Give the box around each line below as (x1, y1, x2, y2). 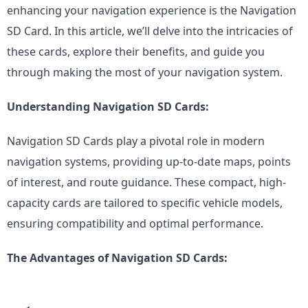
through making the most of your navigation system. (7, 65, 283, 80)
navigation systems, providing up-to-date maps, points (7, 154, 291, 169)
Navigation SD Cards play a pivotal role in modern (7, 133, 265, 148)
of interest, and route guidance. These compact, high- (7, 175, 286, 190)
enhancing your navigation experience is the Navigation (7, 3, 296, 18)
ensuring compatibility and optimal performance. (7, 216, 263, 231)
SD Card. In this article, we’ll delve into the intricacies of (7, 23, 293, 38)
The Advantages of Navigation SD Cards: (7, 250, 228, 265)
